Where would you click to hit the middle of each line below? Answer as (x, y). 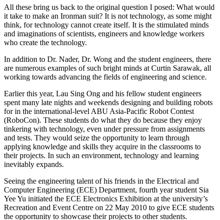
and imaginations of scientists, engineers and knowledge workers (104, 33)
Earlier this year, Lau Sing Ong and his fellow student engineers (103, 93)
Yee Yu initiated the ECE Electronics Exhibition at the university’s (106, 198)
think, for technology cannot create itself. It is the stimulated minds (106, 25)
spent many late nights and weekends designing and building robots (108, 102)
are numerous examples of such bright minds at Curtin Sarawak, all (108, 68)
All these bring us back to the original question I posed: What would (109, 7)
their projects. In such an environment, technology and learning (101, 155)
